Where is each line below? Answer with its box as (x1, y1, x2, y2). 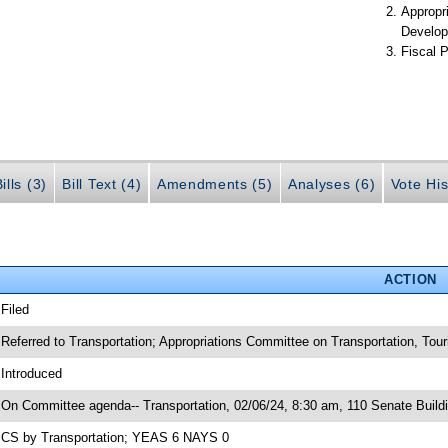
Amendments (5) (156, 175, 273, 192)
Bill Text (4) (62, 175, 142, 192)
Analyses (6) (288, 175, 376, 192)
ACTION (383, 271, 437, 287)
